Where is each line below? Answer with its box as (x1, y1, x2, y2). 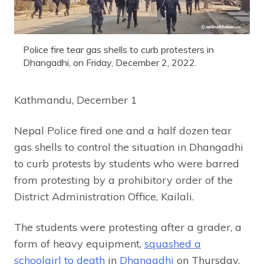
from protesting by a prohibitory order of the (14, 173, 233, 187)
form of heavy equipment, (14, 236, 144, 250)
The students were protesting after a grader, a (14, 220, 242, 234)
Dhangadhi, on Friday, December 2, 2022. (23, 56, 197, 68)
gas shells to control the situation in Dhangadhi (14, 140, 243, 154)
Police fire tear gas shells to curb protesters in (23, 43, 214, 55)
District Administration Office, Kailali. (14, 189, 194, 203)
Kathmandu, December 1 (14, 93, 137, 107)
